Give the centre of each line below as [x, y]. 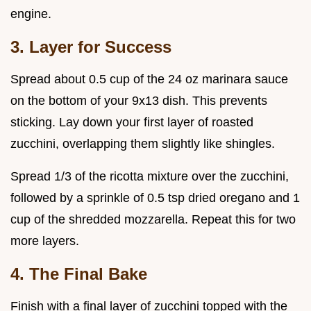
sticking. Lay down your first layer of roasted [132, 123]
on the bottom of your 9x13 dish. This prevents [139, 101]
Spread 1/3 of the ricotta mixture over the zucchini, [150, 177]
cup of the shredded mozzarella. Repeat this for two [153, 220]
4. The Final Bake [79, 274]
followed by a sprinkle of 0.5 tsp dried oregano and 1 [155, 198]
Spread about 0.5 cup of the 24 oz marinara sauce [149, 79]
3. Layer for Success [91, 47]
